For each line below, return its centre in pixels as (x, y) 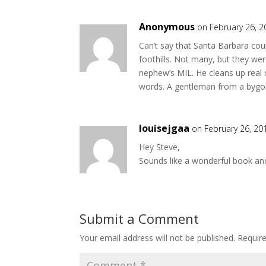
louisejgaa (164, 128)
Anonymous (167, 26)
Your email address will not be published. (158, 237)
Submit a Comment (140, 218)
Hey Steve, (160, 147)
